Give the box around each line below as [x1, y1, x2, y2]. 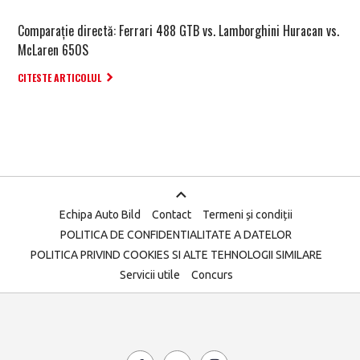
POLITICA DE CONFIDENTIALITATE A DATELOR [60, 227, 292, 241]
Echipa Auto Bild [59, 207, 141, 221]
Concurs [190, 268, 233, 281]
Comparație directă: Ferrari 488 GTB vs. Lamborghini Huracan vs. [18, 20, 339, 40]
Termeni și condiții [202, 207, 292, 221]
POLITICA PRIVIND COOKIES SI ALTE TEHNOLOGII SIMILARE [30, 247, 322, 261]
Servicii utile [119, 268, 180, 281]
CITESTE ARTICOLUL [18, 70, 101, 84]
